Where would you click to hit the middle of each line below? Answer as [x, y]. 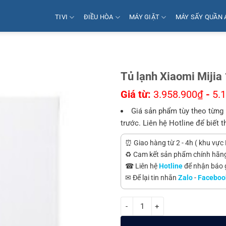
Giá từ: [137, 94]
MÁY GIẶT [145, 17]
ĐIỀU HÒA [98, 17]
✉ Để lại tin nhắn [152, 178]
